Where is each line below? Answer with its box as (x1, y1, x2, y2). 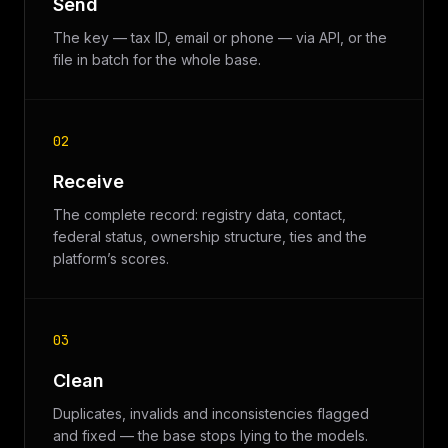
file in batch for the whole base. (53, 51, 261, 68)
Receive (53, 171, 124, 192)
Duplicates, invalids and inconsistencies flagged (53, 405, 369, 422)
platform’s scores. (53, 250, 169, 267)
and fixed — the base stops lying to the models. (53, 427, 368, 444)
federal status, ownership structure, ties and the (53, 228, 367, 245)
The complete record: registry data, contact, (53, 206, 346, 223)
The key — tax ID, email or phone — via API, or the (53, 29, 387, 46)
